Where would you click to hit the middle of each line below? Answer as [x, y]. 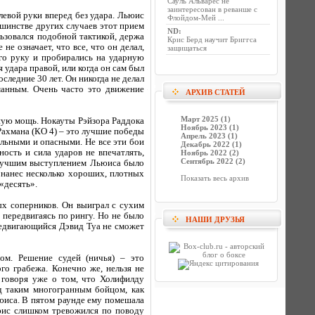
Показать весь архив [215, 178]
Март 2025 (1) [206, 119]
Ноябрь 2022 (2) [210, 153]
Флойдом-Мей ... [196, 18]
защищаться [187, 48]
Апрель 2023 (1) [209, 136]
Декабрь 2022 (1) [211, 144]
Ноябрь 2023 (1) [210, 127]
